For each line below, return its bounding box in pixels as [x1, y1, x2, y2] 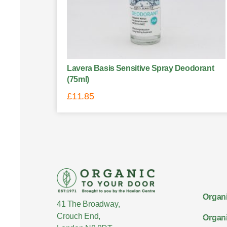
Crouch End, [57, 212, 101, 221]
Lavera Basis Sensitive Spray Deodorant [67, 63, 214, 72]
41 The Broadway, [57, 200, 120, 209]
